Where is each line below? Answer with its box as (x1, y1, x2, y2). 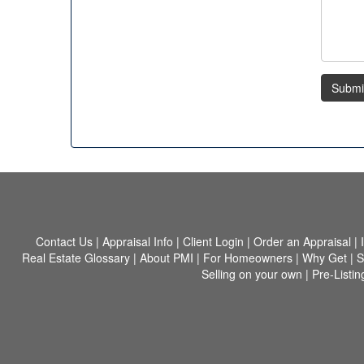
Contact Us (36, 232, 93, 249)
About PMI (140, 249, 193, 266)
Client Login (183, 232, 244, 249)
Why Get (302, 249, 347, 266)
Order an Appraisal (253, 232, 351, 249)
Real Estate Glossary (22, 249, 130, 266)
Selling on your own (201, 265, 302, 282)
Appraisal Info (102, 232, 173, 249)
